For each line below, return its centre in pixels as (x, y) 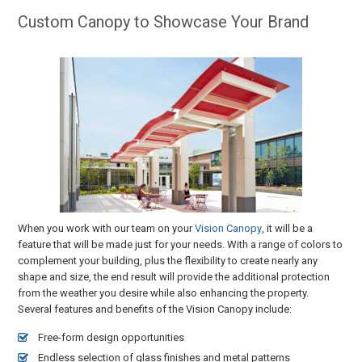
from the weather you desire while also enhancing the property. (164, 293)
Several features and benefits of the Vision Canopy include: (155, 309)
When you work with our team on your (107, 228)
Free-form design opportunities (112, 337)
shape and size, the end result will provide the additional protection (174, 276)
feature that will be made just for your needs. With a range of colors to (181, 244)
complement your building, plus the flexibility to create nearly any (168, 260)
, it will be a (288, 228)
